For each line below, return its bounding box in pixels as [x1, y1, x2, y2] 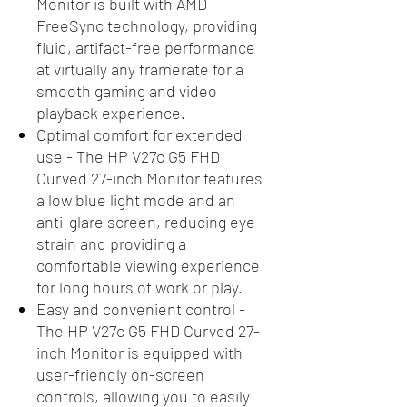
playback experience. [36, 103, 185, 124]
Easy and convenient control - [36, 299, 245, 320]
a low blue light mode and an [36, 190, 235, 211]
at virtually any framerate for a [36, 59, 243, 80]
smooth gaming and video [36, 81, 217, 102]
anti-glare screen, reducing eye [36, 212, 255, 233]
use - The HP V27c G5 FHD [36, 146, 220, 167]
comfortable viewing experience [36, 255, 260, 276]
